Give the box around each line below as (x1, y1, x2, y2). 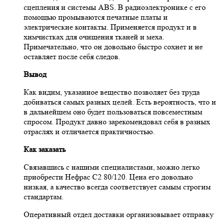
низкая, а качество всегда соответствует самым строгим (24, 182, 211, 192)
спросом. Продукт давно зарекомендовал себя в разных (24, 117, 210, 127)
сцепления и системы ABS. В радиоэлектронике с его (24, 2, 206, 12)
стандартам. (24, 192, 64, 202)
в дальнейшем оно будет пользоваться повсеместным (24, 107, 202, 117)
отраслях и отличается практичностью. (24, 127, 155, 137)
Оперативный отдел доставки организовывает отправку (24, 210, 214, 220)
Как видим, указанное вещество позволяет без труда (24, 87, 200, 97)
